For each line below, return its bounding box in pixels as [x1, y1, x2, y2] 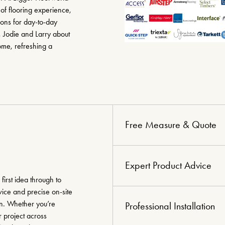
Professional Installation [125, 200, 215, 212]
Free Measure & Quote [125, 119, 216, 131]
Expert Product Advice [125, 159, 211, 171]
